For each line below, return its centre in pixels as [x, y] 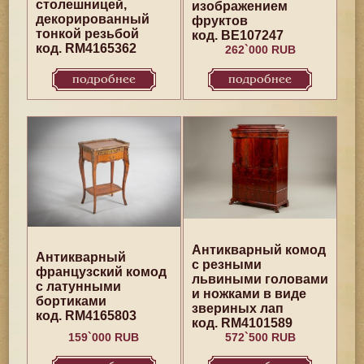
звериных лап [238, 308]
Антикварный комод [259, 250]
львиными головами [260, 279]
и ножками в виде [249, 294]
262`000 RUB [260, 50]
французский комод [101, 272]
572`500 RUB [260, 337]
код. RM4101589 [243, 323]
